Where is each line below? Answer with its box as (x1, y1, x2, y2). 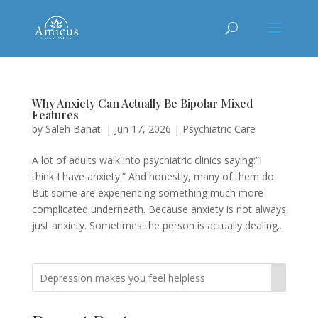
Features (31, 107, 79, 122)
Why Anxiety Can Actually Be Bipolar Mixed (31, 96, 253, 111)
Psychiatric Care (182, 122, 256, 136)
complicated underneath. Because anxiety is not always (31, 202, 286, 216)
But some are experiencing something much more (31, 186, 263, 199)
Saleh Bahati (45, 122, 103, 136)
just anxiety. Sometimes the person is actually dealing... (31, 219, 284, 232)
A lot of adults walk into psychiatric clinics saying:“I (31, 153, 262, 167)
